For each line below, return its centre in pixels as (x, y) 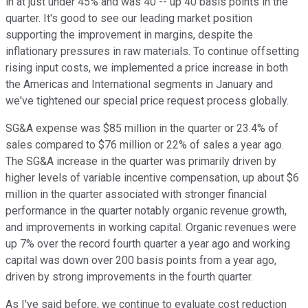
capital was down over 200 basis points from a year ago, (141, 261)
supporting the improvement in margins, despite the (129, 35)
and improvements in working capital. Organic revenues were (151, 228)
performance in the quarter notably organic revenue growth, (146, 211)
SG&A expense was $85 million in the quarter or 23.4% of (142, 129)
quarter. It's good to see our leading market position (129, 19)
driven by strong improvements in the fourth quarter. (129, 277)
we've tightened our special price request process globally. (147, 101)
